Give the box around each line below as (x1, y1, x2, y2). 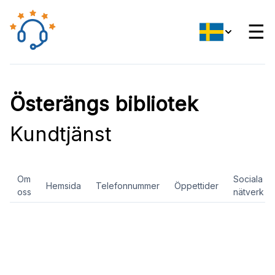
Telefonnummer (96, 180, 160, 191)
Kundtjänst (10, 122, 112, 146)
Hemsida (46, 180, 81, 191)
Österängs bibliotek (10, 91, 198, 116)
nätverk (233, 187, 264, 197)
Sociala (233, 174, 263, 184)
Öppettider (174, 180, 219, 191)
